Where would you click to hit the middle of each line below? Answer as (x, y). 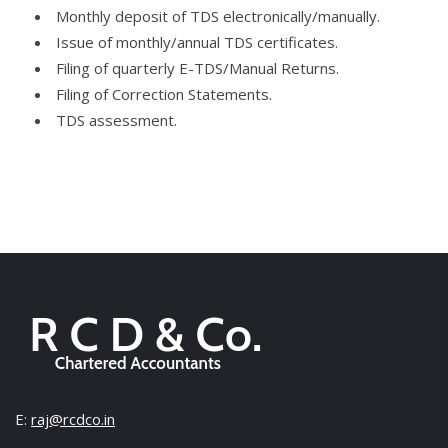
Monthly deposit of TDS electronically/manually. (218, 16)
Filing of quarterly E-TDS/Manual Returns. (197, 68)
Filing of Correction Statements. (164, 94)
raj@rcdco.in (73, 419)
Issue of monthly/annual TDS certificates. (197, 42)
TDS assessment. (116, 120)
